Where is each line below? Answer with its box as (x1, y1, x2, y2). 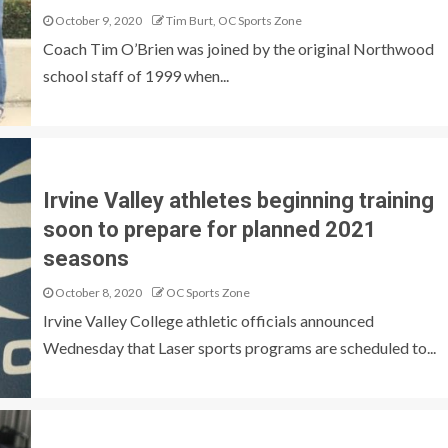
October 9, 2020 (52, 12, 142, 28)
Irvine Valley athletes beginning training (42, 187, 434, 213)
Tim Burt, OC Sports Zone (165, 12, 302, 28)
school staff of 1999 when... (42, 65, 229, 85)
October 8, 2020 (52, 284, 142, 300)
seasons (42, 245, 129, 271)
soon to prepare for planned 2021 (42, 216, 377, 242)
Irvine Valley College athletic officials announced (42, 310, 374, 330)
